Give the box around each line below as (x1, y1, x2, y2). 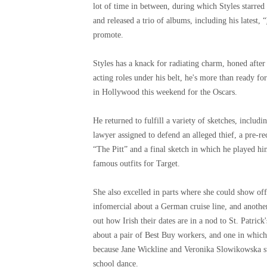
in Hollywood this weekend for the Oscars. (93, 88, 237, 97)
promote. (93, 30, 123, 40)
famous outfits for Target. (93, 159, 180, 169)
